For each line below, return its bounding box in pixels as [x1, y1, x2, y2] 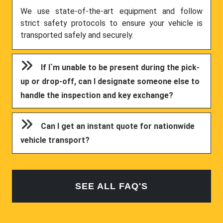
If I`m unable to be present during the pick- [41, 63, 200, 72]
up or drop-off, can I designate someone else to [20, 77, 200, 86]
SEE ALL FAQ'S [75, 181, 148, 191]
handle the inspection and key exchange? [20, 91, 174, 100]
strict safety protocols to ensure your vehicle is [20, 18, 203, 28]
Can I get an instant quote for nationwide [41, 121, 195, 131]
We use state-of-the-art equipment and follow [20, 6, 203, 16]
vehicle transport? [20, 135, 90, 145]
